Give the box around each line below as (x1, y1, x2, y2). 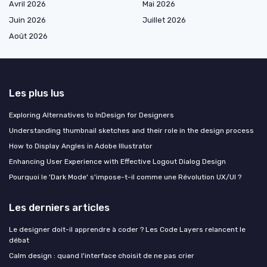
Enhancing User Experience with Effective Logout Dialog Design (9, 157, 226, 166)
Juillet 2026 (142, 15, 186, 25)
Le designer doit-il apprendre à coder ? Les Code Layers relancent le (9, 225, 246, 234)
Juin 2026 (9, 15, 46, 25)
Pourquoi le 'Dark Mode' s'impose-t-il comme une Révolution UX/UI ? (9, 173, 241, 182)
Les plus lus (9, 87, 64, 100)
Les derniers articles (9, 201, 110, 214)
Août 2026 (9, 32, 48, 41)
